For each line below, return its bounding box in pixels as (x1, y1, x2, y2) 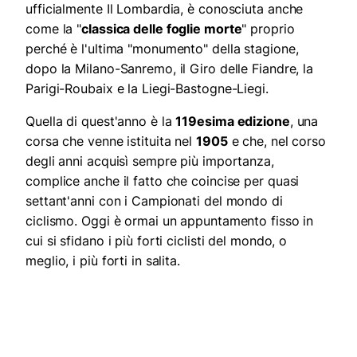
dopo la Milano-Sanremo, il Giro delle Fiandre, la (25, 60, 314, 76)
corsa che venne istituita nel (25, 132, 196, 149)
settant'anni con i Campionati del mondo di (25, 192, 283, 209)
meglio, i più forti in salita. (25, 252, 180, 269)
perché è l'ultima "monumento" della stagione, (25, 40, 299, 57)
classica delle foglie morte (81, 20, 242, 37)
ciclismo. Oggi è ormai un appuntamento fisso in (25, 212, 314, 229)
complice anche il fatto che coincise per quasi (25, 172, 300, 189)
